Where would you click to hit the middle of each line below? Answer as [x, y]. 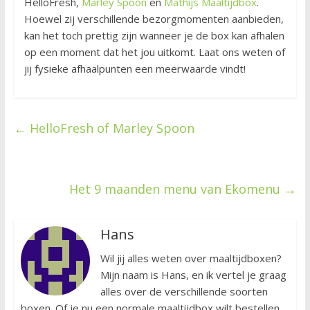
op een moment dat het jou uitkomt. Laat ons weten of [154, 52]
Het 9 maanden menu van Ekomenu [177, 189]
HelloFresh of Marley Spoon [110, 128]
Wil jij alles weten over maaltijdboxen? [191, 258]
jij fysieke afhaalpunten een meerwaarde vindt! [135, 69]
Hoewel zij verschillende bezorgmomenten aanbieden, [154, 19]
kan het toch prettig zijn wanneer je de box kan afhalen [154, 36]
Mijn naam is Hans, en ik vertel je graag [193, 275]
